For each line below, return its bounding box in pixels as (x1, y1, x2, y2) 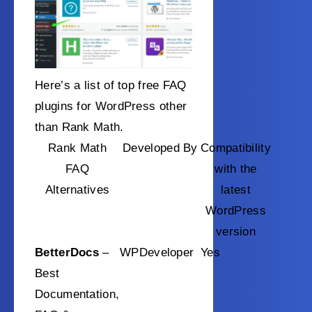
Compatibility (201, 141, 271, 155)
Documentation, (35, 288, 120, 302)
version (215, 225, 256, 239)
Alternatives (45, 183, 110, 197)
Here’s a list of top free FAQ (35, 79, 187, 93)
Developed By (123, 141, 198, 155)
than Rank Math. (35, 120, 124, 134)
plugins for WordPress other (35, 100, 187, 114)
